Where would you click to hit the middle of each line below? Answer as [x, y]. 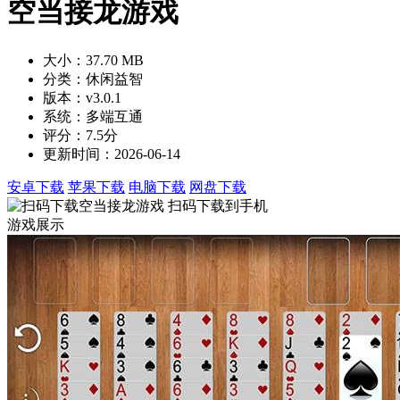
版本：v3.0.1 [82, 97]
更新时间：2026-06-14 [112, 154]
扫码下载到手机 [218, 205]
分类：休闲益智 [93, 79]
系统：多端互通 [93, 116]
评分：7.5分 [80, 135]
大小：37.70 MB [93, 60]
